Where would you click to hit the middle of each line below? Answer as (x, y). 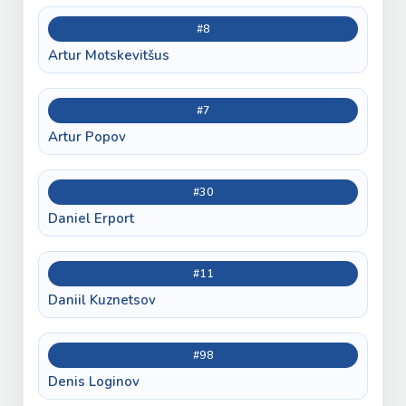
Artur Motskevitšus (109, 55)
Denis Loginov (94, 381)
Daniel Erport (91, 218)
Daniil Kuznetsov (102, 300)
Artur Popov (87, 136)
